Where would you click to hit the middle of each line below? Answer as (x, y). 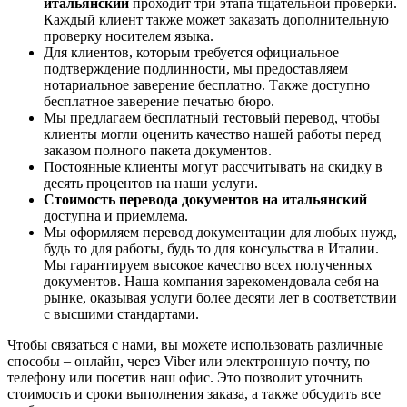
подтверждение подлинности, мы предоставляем (196, 68)
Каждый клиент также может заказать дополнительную (216, 19)
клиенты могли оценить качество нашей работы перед (212, 134)
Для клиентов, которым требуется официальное (191, 52)
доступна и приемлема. (116, 215)
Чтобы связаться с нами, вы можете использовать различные (195, 344)
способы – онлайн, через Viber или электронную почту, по (189, 361)
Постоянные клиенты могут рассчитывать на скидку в (213, 166)
